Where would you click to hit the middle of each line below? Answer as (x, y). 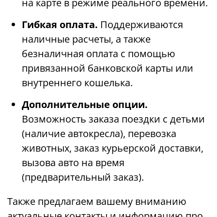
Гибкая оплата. (60, 25)
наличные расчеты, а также (86, 39)
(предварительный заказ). (83, 177)
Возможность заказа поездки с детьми (113, 119)
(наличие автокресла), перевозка (99, 134)
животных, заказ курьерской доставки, (113, 148)
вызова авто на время (73, 163)
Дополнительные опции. (85, 105)
